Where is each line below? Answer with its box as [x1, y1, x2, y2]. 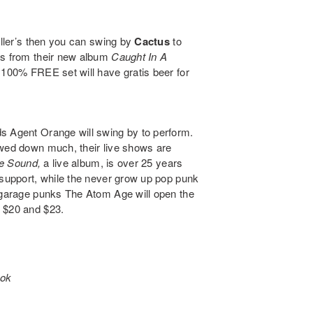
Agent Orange [10, 124, 76, 140]
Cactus [134, 34, 170, 50]
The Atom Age [64, 186, 133, 201]
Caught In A [111, 49, 168, 64]
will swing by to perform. [75, 124, 194, 140]
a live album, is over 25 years [43, 155, 183, 170]
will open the [133, 186, 194, 201]
